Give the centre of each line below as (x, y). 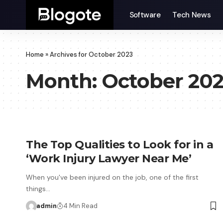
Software (145, 15)
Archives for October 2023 (91, 55)
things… (38, 189)
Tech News (192, 15)
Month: (64, 81)
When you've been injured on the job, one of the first (112, 177)
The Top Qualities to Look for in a (119, 145)
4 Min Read (80, 206)
